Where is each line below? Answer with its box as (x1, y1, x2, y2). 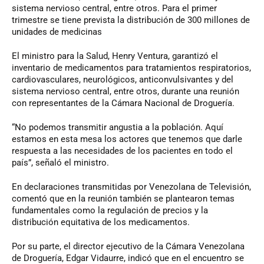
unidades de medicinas (12, 26, 102, 37)
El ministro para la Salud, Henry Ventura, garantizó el (12, 50, 218, 61)
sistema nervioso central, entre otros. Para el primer (12, 2, 217, 14)
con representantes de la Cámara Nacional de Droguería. (12, 97, 237, 108)
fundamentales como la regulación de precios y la (12, 204, 208, 216)
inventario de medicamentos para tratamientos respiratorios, (12, 62, 251, 73)
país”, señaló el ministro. (12, 157, 109, 168)
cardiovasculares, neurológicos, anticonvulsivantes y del (12, 74, 233, 85)
